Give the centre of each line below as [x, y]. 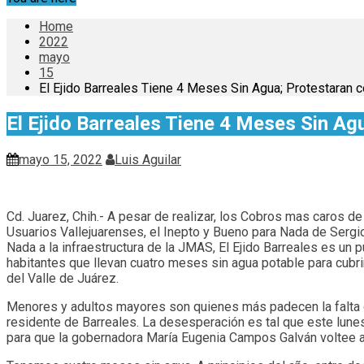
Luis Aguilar [148, 159]
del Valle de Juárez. [63, 278]
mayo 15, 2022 [61, 159]
